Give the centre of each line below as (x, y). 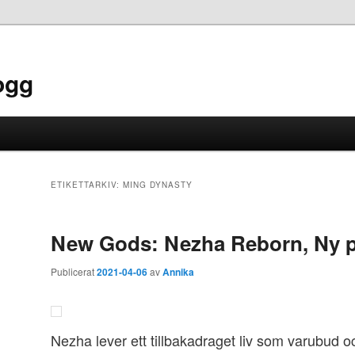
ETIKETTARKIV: (87, 185)
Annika (178, 272)
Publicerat (74, 272)
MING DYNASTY (158, 185)
